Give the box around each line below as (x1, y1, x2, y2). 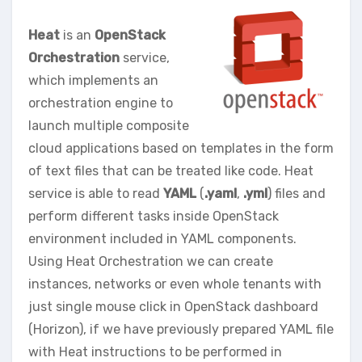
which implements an (28, 72, 158, 88)
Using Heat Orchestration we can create (28, 253, 273, 269)
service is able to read (28, 185, 163, 201)
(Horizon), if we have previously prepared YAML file (28, 321, 334, 337)
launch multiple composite (28, 117, 189, 133)
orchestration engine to (28, 95, 173, 111)
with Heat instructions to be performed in (28, 343, 282, 360)
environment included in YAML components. (28, 230, 297, 246)
